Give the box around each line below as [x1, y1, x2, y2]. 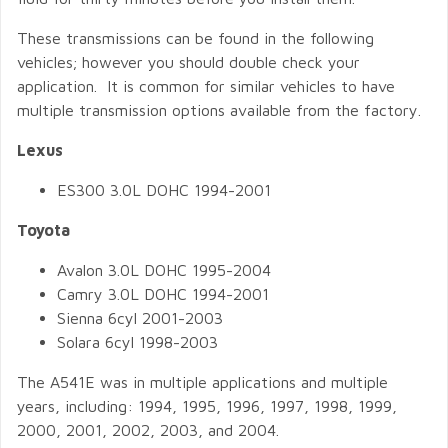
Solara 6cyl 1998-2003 [57, 333, 218, 351]
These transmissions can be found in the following [17, 29, 374, 47]
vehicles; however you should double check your [17, 53, 360, 71]
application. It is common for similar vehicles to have [17, 77, 395, 95]
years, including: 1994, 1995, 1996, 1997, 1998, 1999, [17, 397, 397, 415]
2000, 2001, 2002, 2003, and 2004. [17, 421, 279, 439]
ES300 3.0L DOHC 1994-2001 [57, 181, 271, 199]
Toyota [17, 221, 70, 239]
